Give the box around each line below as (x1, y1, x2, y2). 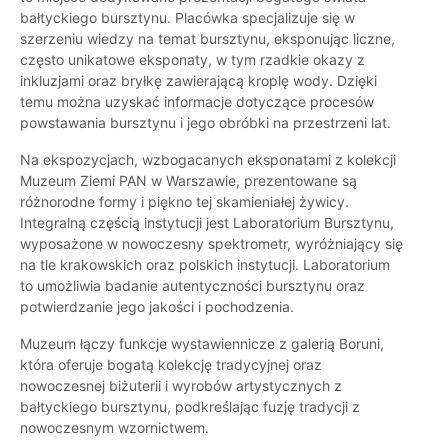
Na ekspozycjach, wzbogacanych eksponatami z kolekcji (20, 151, 396, 169)
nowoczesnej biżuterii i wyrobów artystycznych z (20, 377, 342, 395)
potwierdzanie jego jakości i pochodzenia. (20, 298, 294, 316)
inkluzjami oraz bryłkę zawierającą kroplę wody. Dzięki (20, 72, 377, 90)
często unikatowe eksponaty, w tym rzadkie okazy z (20, 51, 365, 69)
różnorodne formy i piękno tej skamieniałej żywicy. (20, 193, 349, 211)
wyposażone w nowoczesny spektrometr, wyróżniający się (20, 235, 403, 253)
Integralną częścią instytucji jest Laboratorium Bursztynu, (20, 214, 394, 232)
